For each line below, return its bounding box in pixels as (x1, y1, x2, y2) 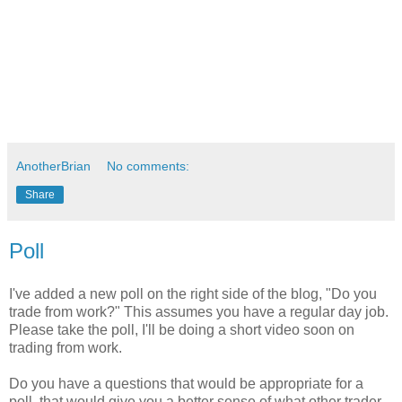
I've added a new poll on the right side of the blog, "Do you (9, 285, 377, 301)
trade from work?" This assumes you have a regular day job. (9, 303, 389, 319)
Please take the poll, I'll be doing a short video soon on (9, 321, 354, 337)
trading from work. (9, 339, 122, 355)
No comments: (107, 159, 190, 174)
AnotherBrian (16, 159, 91, 174)
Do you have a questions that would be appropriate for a (9, 375, 363, 391)
